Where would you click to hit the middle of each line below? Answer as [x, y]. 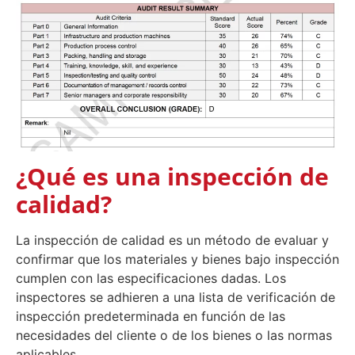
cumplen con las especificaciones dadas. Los [151, 279]
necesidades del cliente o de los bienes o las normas [174, 336]
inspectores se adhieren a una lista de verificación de [176, 298]
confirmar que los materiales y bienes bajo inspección [177, 260]
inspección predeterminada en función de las [151, 317]
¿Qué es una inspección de [172, 177]
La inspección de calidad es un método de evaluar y [172, 240]
